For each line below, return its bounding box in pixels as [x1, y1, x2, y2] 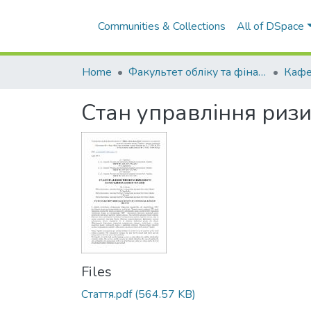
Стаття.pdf [81, 287, 132, 302]
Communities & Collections [98, 19, 226, 34]
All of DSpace [237, 19, 304, 34]
